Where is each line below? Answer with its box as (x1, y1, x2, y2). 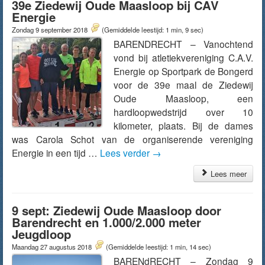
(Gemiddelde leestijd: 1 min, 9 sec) (102, 25, 203, 34)
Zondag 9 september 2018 (12, 25, 89, 34)
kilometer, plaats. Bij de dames (114, 119, 253, 132)
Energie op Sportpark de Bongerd (114, 64, 253, 77)
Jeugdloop (12, 225, 71, 243)
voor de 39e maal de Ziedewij (114, 78, 253, 91)
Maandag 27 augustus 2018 (12, 242, 93, 251)
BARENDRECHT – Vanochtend (114, 37, 253, 50)
